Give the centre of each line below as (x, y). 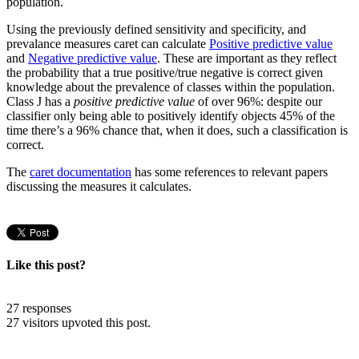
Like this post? (46, 265)
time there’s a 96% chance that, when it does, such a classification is (177, 131)
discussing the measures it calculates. (99, 187)
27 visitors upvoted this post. (79, 323)
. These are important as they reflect (247, 58)
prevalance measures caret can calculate (108, 44)
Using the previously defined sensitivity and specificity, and (156, 30)
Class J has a (40, 102)
